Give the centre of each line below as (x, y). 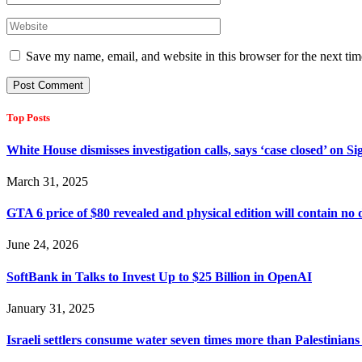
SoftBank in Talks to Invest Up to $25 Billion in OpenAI (159, 276)
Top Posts (28, 118)
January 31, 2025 (51, 308)
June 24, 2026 (42, 245)
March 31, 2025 (47, 181)
